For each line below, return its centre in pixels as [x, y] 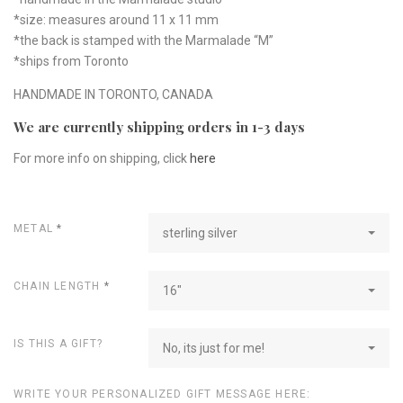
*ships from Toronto [71, 61]
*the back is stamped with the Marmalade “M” [143, 40]
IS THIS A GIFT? [58, 343]
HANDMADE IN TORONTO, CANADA [113, 94]
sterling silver [200, 233]
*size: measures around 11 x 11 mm [116, 19]
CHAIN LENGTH [59, 286]
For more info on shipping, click [100, 158]
